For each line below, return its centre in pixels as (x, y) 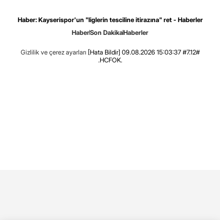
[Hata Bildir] (104, 52)
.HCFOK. (110, 60)
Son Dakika (106, 32)
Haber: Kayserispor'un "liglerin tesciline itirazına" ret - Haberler (110, 19)
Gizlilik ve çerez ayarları (53, 52)
